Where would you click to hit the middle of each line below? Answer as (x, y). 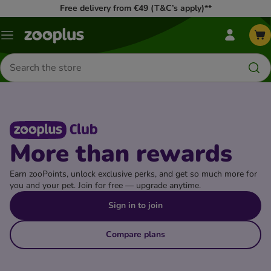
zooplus (244, 42)
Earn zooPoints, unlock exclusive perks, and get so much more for (133, 174)
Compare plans (135, 234)
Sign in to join (135, 205)
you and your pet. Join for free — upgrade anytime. (105, 185)
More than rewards (121, 154)
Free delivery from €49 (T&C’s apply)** (135, 8)
